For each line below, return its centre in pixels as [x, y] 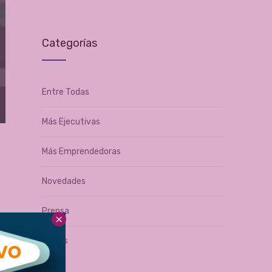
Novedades [63, 181]
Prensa [55, 211]
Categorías [69, 43]
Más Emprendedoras [81, 151]
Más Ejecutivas [71, 122]
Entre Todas [65, 92]
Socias [55, 241]
